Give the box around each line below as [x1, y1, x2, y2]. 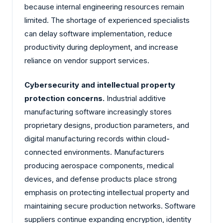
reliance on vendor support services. [24, 55, 149, 65]
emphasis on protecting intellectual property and [24, 188, 189, 198]
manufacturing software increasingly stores [24, 107, 172, 117]
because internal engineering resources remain [24, 1, 184, 11]
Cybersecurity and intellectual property [24, 80, 175, 90]
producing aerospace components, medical [24, 161, 174, 171]
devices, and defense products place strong [24, 174, 177, 184]
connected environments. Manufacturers [24, 147, 164, 157]
